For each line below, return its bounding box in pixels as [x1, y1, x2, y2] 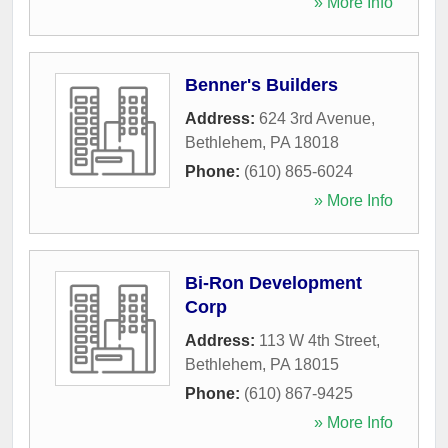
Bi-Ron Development [185, 272, 362, 293]
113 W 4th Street [259, 331, 376, 349]
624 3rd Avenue [259, 109, 371, 127]
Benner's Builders [185, 74, 338, 95]
